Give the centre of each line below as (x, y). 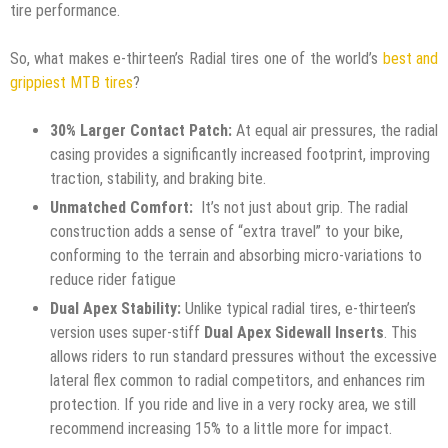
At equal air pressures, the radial (335, 130)
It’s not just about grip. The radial (300, 207)
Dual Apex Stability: (115, 308)
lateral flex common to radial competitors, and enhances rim (237, 380)
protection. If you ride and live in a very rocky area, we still (233, 404)
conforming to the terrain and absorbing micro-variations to (236, 255)
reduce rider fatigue (113, 279)
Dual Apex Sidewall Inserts (294, 332)
